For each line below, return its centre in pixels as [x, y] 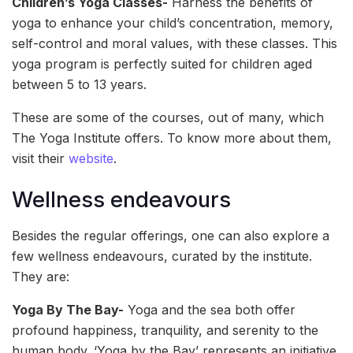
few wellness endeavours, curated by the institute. [162, 256]
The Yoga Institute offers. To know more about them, [172, 137]
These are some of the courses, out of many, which [168, 117]
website [91, 158]
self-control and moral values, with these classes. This [175, 43]
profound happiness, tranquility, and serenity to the [165, 330]
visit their [40, 158]
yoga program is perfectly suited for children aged [162, 63]
